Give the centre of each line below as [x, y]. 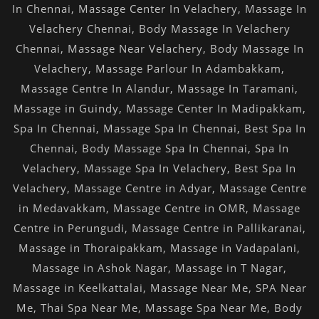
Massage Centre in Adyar [143, 188]
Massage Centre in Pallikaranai [217, 228]
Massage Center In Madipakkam [214, 108]
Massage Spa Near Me [206, 307]
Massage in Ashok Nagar [100, 267]
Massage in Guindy [66, 108]
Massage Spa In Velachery [156, 168]
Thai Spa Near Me [89, 307]
